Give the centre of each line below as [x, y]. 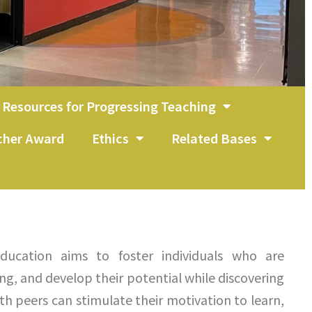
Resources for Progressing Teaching [109, 106]
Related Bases [214, 138]
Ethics [110, 138]
